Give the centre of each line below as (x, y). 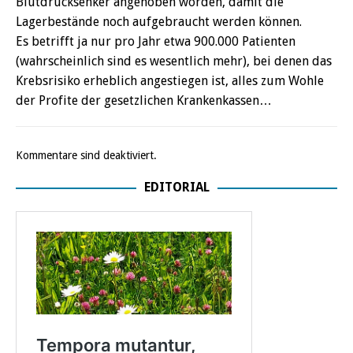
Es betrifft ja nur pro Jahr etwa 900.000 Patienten (156, 41)
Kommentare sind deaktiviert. (86, 155)
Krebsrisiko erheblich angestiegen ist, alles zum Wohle (170, 80)
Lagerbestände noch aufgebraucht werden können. (159, 21)
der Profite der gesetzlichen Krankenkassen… (144, 100)
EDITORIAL (176, 187)
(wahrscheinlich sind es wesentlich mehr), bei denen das (174, 61)
